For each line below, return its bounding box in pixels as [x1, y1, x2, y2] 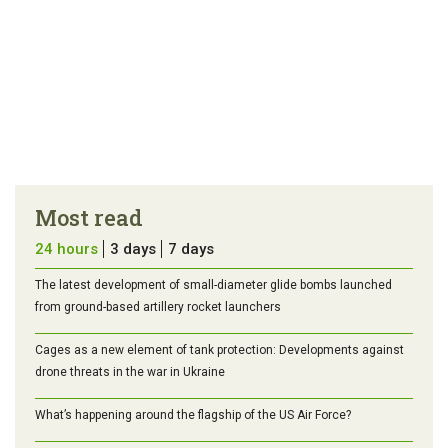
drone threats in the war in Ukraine [35, 364, 225, 379]
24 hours [35, 239, 98, 258]
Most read [35, 202, 143, 232]
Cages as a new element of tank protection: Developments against [35, 342, 404, 357]
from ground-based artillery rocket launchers [35, 299, 281, 314]
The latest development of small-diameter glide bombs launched [35, 277, 392, 292]
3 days [110, 239, 156, 258]
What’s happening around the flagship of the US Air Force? [35, 407, 351, 422]
